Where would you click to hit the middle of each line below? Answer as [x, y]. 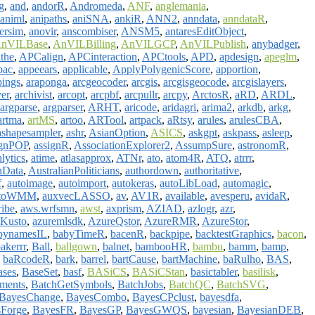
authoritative [212, 170]
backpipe [170, 233]
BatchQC [190, 284]
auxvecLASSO [76, 195]
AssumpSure [204, 145]
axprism [124, 208]
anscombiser [89, 31]
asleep [276, 132]
